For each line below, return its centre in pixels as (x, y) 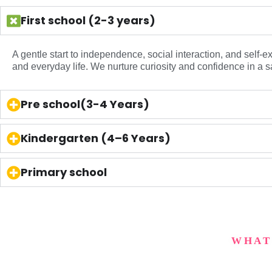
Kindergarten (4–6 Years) (96, 138)
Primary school (64, 172)
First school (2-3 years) (88, 21)
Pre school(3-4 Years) (85, 104)
